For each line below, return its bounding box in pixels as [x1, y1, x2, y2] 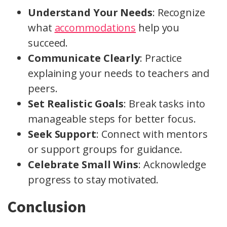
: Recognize [152, 6, 205, 20]
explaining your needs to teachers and [28, 66, 210, 81]
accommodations [54, 21, 136, 35]
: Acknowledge [138, 158, 206, 172]
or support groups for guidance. [28, 142, 182, 157]
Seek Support [28, 127, 96, 141]
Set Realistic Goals [28, 97, 124, 111]
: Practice [140, 51, 182, 65]
